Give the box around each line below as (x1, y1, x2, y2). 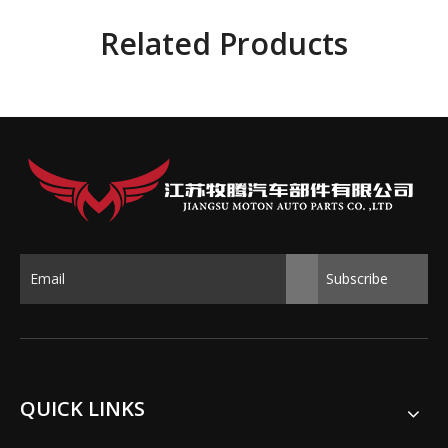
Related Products (100, 23, 348, 65)
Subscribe (326, 269, 388, 289)
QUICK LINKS (20, 395, 145, 423)
